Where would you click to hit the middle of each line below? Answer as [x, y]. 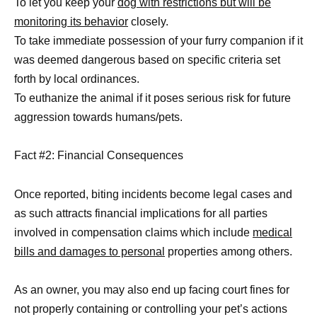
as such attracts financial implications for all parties [141, 213]
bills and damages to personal [90, 251]
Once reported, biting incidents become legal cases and [153, 194]
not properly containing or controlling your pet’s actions [151, 309]
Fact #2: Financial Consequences [99, 156]
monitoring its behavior [71, 22]
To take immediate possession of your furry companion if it [158, 41]
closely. [148, 22]
